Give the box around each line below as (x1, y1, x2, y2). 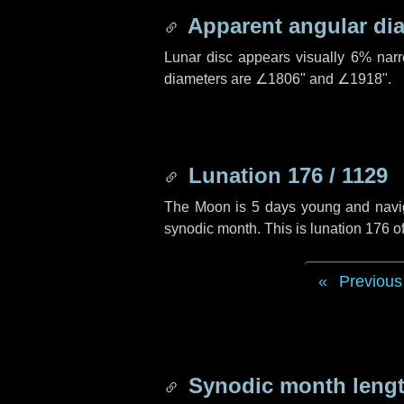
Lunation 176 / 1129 (182, 163, 388, 188)
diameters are (164, 71, 255, 87)
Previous (338, 272, 402, 290)
